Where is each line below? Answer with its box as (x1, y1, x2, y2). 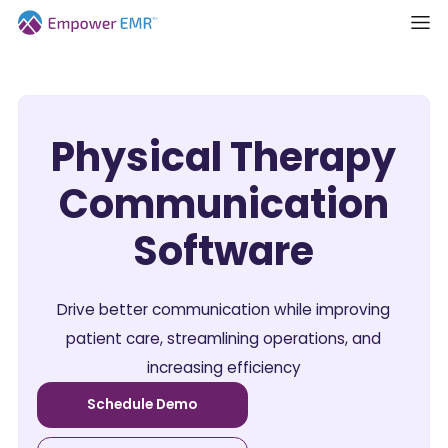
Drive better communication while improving (57, 298, 391, 320)
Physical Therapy (51, 128, 397, 185)
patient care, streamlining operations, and (66, 327, 382, 349)
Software (133, 222, 315, 279)
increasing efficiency (146, 356, 301, 378)
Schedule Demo (87, 394, 198, 414)
